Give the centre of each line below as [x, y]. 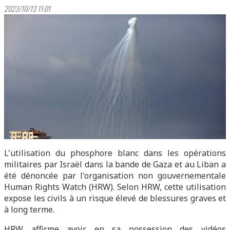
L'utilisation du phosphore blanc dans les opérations [115, 153]
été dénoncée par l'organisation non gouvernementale [115, 176]
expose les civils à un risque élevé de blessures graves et [115, 198]
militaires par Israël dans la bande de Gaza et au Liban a [115, 164]
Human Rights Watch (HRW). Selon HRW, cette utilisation [115, 187]
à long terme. [29, 209]
